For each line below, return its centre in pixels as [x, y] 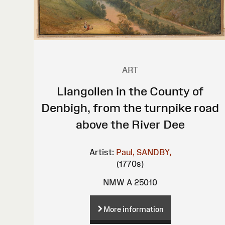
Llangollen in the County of [130, 91]
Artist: [101, 152]
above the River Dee [130, 125]
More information [133, 209]
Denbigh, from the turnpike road [130, 108]
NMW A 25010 [130, 183]
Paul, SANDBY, [143, 152]
